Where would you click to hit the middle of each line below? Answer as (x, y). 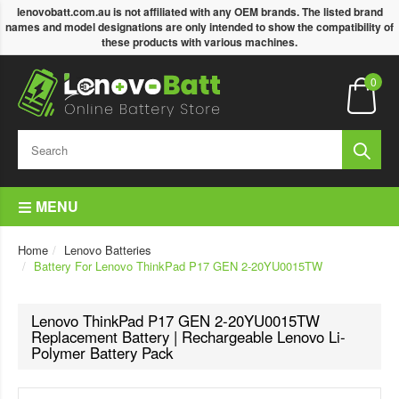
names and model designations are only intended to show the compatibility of (199, 27)
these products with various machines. (199, 42)
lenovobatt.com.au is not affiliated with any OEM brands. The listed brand (199, 12)
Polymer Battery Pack (102, 353)
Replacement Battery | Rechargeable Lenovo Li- (188, 337)
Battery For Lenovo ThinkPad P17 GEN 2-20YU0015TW (178, 266)
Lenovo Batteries (108, 250)
